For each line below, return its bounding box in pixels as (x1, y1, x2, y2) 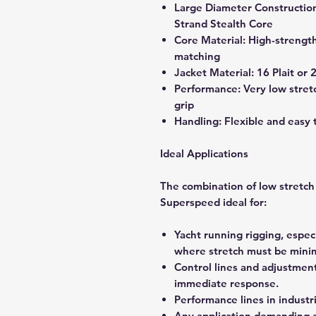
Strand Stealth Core (174, 16, 273, 30)
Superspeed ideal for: (160, 195, 267, 209)
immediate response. (174, 276, 279, 290)
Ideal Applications (160, 146, 248, 160)
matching (174, 49, 220, 63)
